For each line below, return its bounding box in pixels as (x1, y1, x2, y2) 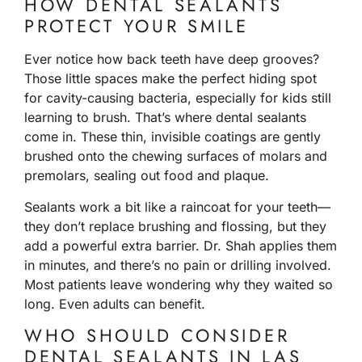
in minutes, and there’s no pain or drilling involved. (24, 256, 331, 273)
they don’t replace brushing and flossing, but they (24, 217, 326, 234)
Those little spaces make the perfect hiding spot (24, 70, 317, 87)
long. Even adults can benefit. (24, 295, 205, 312)
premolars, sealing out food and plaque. (24, 167, 273, 184)
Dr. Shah (204, 237, 255, 254)
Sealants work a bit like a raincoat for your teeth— (24, 198, 330, 215)
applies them (255, 237, 337, 254)
